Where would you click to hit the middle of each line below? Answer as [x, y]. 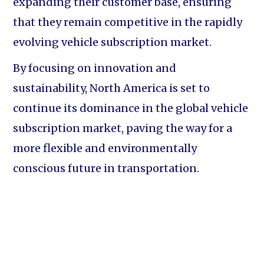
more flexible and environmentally [105, 148]
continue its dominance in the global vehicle [131, 108]
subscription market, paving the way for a [123, 128]
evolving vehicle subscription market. [113, 42]
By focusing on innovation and [95, 68]
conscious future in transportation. [106, 168]
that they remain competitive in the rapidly [128, 22]
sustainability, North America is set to [112, 88]
